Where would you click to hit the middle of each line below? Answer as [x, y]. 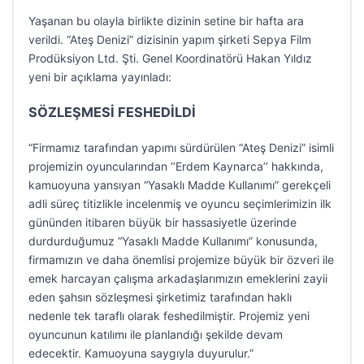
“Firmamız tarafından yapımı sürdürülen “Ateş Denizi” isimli [181, 147]
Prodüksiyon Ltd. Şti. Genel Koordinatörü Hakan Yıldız [170, 58]
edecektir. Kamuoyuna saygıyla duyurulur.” [141, 353]
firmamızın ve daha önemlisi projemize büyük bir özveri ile [181, 260]
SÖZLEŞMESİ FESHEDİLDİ [112, 112]
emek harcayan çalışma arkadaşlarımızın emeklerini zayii [178, 278]
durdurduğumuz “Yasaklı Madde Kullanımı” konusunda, [173, 241]
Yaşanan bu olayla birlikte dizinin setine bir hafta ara [166, 21]
